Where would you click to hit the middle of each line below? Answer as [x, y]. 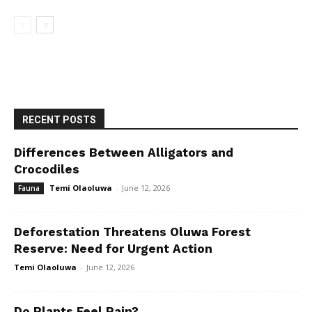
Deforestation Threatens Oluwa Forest [132, 232]
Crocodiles [47, 169]
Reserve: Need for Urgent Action [113, 249]
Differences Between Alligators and [124, 153]
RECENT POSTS [59, 120]
